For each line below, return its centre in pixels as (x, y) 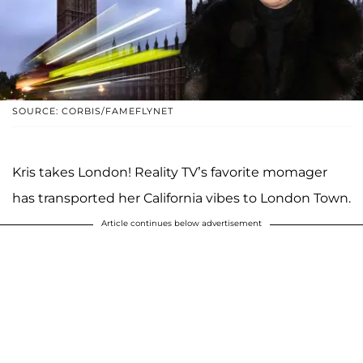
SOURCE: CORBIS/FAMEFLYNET (93, 111)
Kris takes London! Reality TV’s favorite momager (170, 173)
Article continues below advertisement (181, 224)
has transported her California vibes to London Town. (181, 199)
